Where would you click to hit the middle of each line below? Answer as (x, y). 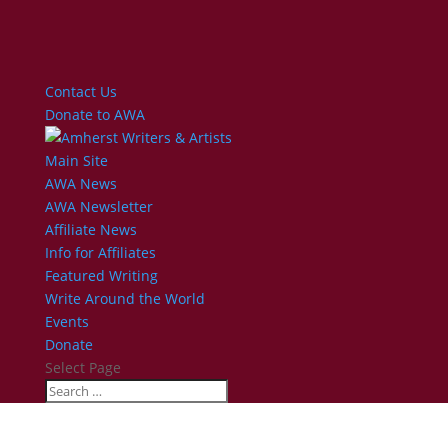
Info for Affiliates (100, 252)
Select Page (82, 367)
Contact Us (80, 91)
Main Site (76, 160)
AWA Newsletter (98, 206)
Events (66, 321)
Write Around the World (124, 298)
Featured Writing (101, 275)
